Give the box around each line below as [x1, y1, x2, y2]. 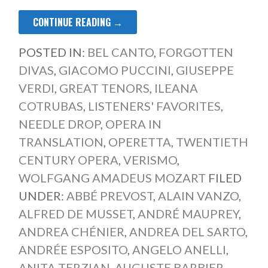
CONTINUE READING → [32, 15, 123, 30]
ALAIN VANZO [157, 188, 239, 203]
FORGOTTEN [158, 45, 233, 60]
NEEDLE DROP [18, 117, 100, 132]
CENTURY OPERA [18, 153, 118, 167]
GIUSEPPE [175, 63, 234, 78]
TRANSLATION [18, 135, 103, 150]
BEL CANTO [87, 45, 154, 60]
